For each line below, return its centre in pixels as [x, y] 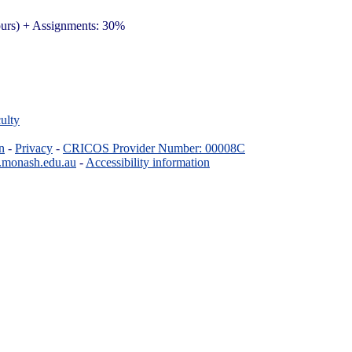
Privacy [34, 148]
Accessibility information [148, 162]
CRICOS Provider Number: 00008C [154, 148]
